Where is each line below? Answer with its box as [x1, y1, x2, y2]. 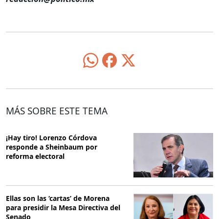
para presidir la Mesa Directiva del [6, 203, 120, 213]
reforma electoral [6, 151, 65, 161]
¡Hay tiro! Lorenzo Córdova [6, 132, 97, 142]
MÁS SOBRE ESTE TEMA [6, 104, 108, 117]
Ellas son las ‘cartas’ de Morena [6, 194, 109, 203]
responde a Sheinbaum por [6, 142, 97, 152]
